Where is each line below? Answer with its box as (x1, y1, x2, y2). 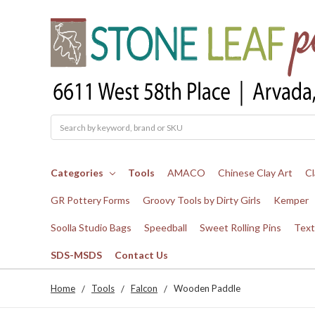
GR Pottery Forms (51, 194, 130, 207)
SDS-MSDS (51, 249, 102, 262)
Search (51, 115, 77, 127)
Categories (51, 167, 103, 179)
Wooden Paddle (174, 283, 240, 295)
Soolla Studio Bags (51, 221, 131, 234)
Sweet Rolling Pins (200, 221, 281, 234)
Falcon (131, 283, 157, 295)
